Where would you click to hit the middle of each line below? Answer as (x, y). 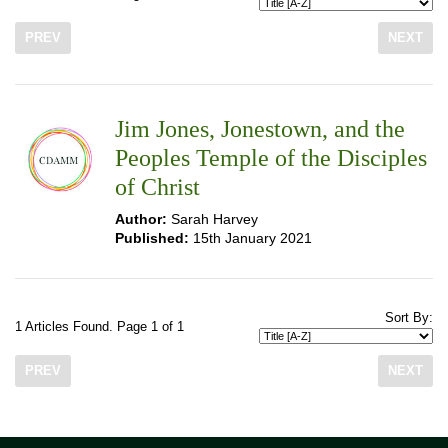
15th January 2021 (250, 238)
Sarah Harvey (212, 219)
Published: (152, 238)
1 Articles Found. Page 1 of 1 (99, 327)
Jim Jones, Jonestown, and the (260, 129)
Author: (141, 219)
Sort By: (409, 318)
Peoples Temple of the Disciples (271, 158)
